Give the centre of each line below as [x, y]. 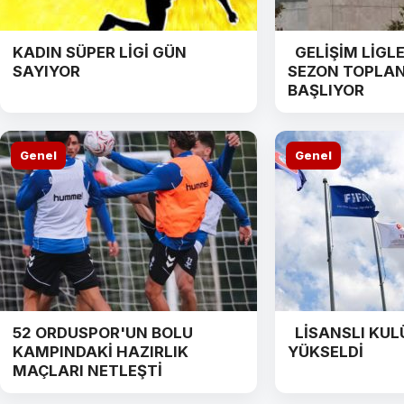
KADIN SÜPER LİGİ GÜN [100, 53]
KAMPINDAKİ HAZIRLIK [101, 352]
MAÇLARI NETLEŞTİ [87, 371]
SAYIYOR [46, 72]
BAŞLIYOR [326, 91]
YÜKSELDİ [326, 352]
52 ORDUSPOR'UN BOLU [103, 333]
